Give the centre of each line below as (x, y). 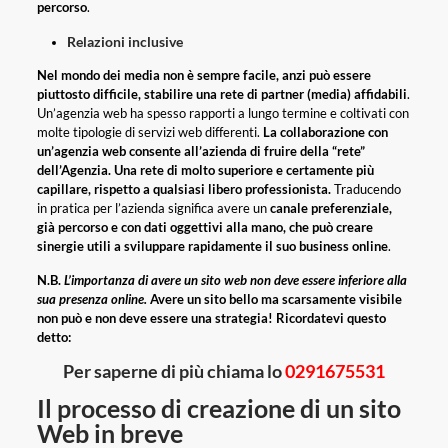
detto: (53, 337)
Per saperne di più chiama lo (173, 371)
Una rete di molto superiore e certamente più (243, 170)
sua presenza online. (91, 299)
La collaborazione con (325, 132)
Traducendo (367, 189)
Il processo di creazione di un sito (218, 408)
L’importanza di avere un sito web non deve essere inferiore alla (235, 280)
